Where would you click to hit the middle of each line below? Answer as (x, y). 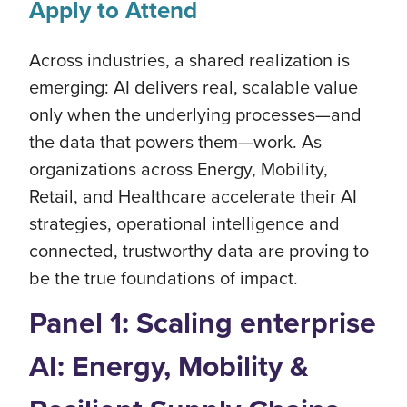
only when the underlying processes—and (195, 114)
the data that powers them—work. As (175, 141)
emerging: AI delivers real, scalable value (194, 87)
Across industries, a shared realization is (189, 60)
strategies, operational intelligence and (184, 223)
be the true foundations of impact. (166, 278)
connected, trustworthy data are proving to (199, 250)
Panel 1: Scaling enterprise (203, 323)
